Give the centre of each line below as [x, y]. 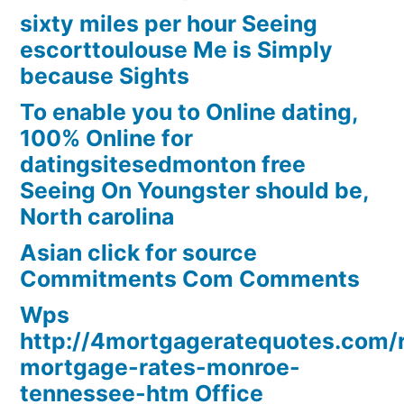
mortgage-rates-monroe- [160, 367]
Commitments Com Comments [190, 279]
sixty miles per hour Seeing [169, 24]
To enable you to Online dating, [189, 112]
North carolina [97, 217]
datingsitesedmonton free [163, 165]
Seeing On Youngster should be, [194, 191]
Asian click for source [138, 253]
